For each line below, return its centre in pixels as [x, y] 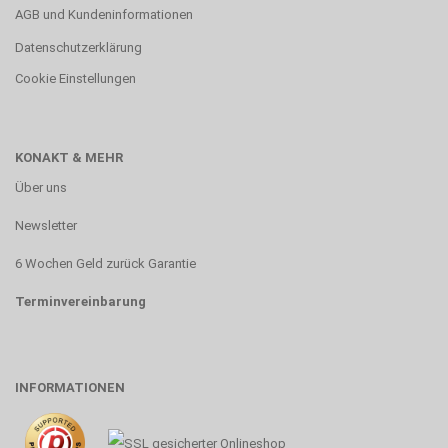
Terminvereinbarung [80, 302]
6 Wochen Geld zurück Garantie [105, 264]
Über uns [41, 188]
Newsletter [46, 226]
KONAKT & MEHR [69, 158]
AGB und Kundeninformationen [104, 15]
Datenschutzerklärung [78, 48]
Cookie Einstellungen [75, 79]
